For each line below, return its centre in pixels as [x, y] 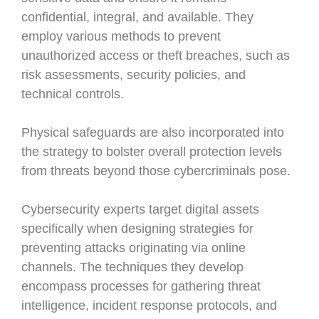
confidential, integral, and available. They [137, 17]
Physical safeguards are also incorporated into [153, 132]
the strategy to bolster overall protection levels [152, 152]
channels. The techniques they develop [132, 267]
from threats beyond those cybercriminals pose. [156, 171]
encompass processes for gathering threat [141, 286]
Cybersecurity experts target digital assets [140, 209]
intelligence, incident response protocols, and [149, 305]
